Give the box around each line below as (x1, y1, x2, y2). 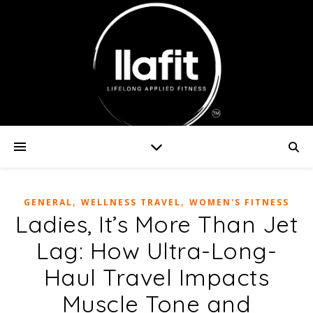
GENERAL (24, 196, 73, 208)
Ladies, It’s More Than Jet (15, 210, 298, 238)
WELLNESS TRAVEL (81, 196, 181, 208)
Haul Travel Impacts (43, 263, 270, 291)
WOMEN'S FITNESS (189, 196, 289, 208)
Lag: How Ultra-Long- (36, 236, 277, 265)
